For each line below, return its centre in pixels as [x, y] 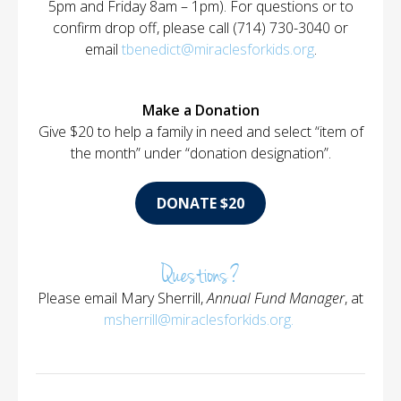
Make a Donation [200, 110]
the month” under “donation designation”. [200, 153]
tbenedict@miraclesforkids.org [218, 49]
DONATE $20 [200, 203]
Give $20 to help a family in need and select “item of [200, 132]
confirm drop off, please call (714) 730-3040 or [200, 28]
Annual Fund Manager [276, 298]
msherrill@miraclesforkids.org [197, 320]
